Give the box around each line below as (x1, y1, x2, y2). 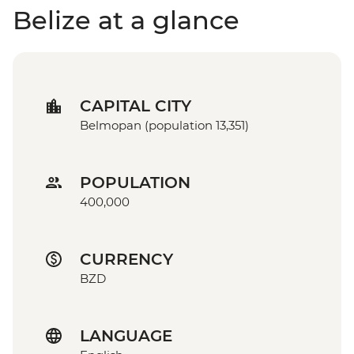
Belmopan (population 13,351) (80, 118, 249, 134)
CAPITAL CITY (80, 96, 191, 116)
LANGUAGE (80, 326, 172, 346)
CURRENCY (80, 250, 173, 269)
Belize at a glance (13, 5, 239, 36)
